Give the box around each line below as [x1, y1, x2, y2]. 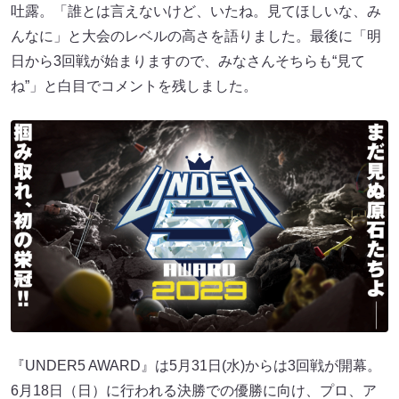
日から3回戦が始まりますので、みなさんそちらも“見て [11, 53, 365, 69]
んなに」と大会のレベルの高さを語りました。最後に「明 [11, 28, 381, 44]
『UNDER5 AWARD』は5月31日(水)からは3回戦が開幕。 [11, 358, 381, 374]
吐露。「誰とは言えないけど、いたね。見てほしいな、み [11, 3, 381, 19]
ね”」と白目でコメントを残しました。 [11, 77, 257, 94]
